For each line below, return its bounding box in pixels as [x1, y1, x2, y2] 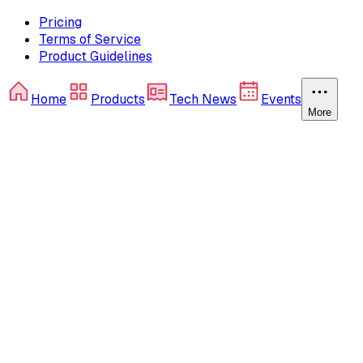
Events [261, 91, 301, 109]
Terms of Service [39, 31, 141, 49]
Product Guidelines [39, 48, 152, 66]
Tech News [169, 91, 237, 109]
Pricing [39, 14, 82, 32]
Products [91, 91, 145, 109]
